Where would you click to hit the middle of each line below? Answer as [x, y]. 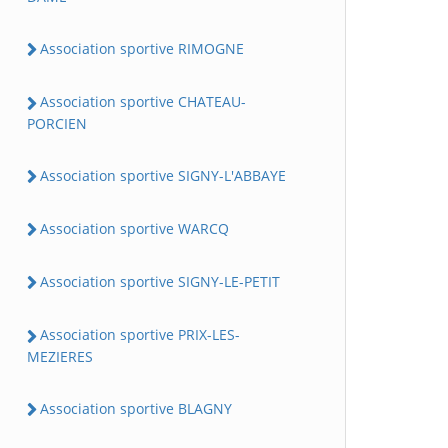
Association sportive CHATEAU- [143, 102]
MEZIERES [60, 356]
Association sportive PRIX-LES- [140, 335]
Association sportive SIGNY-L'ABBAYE [163, 175]
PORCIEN [57, 123]
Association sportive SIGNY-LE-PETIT [160, 282]
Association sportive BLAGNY [136, 408]
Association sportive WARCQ [134, 228]
